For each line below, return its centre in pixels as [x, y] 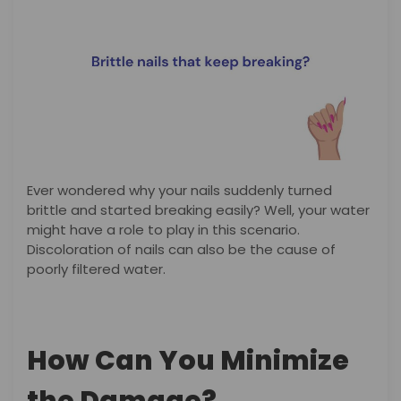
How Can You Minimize [188, 361]
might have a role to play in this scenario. [163, 229]
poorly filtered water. [98, 269]
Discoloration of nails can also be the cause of [181, 249]
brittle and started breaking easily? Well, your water [198, 209]
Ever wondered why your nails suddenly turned [179, 190]
